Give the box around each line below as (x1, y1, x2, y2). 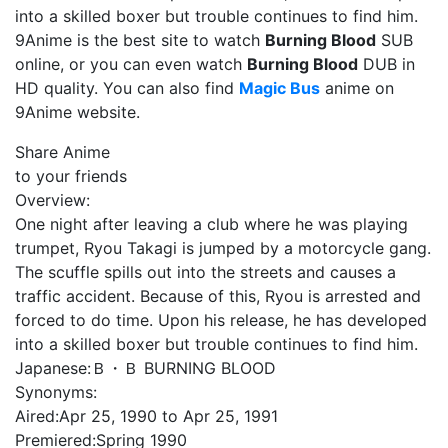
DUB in (358, 54, 415, 74)
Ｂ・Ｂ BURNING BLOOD (91, 358, 276, 378)
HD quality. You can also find (15, 78, 239, 98)
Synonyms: (15, 382, 97, 402)
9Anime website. (15, 102, 140, 122)
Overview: (15, 190, 90, 210)
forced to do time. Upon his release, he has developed (15, 310, 427, 330)
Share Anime (15, 142, 110, 162)
